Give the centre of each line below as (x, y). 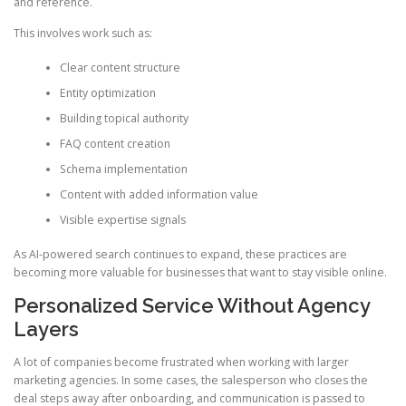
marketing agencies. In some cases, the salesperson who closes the (191, 380)
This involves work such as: (83, 33)
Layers (46, 329)
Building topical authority (124, 118)
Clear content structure (120, 67)
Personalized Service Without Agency (192, 306)
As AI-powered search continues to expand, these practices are (180, 255)
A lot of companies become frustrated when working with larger (181, 362)
